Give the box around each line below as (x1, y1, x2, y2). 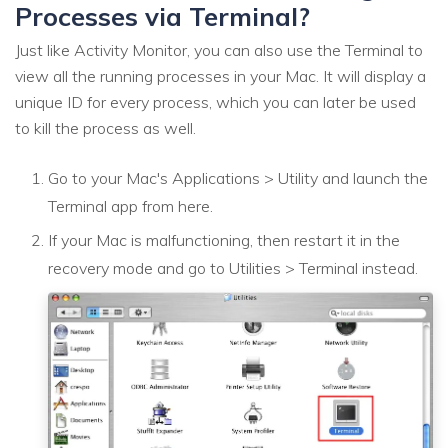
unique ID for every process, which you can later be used (15, 92, 416, 112)
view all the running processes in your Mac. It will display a (15, 66, 426, 86)
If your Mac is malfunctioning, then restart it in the (48, 230, 400, 250)
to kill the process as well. (15, 118, 196, 138)
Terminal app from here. (48, 196, 213, 216)
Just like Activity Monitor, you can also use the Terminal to (15, 40, 423, 60)
